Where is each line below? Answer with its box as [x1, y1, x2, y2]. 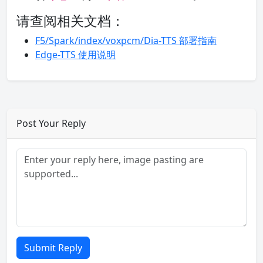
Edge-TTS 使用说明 [35, 48, 116, 61]
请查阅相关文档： [16, 11, 124, 30]
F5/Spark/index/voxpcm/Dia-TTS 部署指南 [35, 34, 217, 47]
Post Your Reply [16, 117, 86, 130]
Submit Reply [24, 241, 82, 254]
